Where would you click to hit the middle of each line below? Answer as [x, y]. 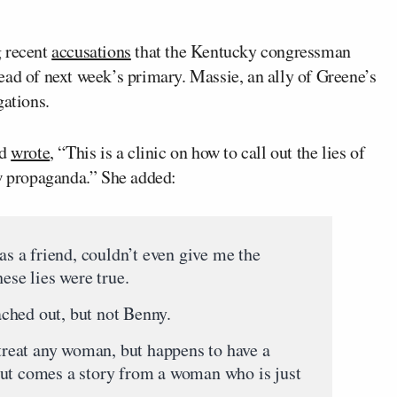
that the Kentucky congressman [241, 51]
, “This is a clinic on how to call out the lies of [207, 152]
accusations [91, 51]
